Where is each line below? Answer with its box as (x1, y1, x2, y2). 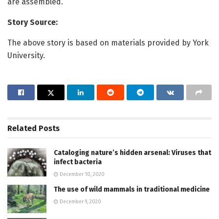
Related (7, 124, 37, 133)
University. (7, 51, 45, 61)
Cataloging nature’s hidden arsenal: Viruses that (54, 149, 211, 157)
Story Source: (7, 18, 58, 27)
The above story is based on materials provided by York (7, 38, 209, 48)
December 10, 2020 (58, 172, 105, 178)
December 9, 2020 (58, 199, 101, 205)
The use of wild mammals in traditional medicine (54, 185, 210, 194)
